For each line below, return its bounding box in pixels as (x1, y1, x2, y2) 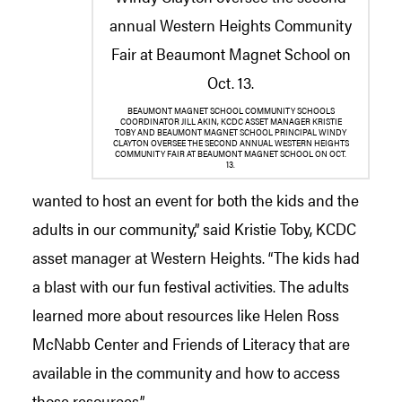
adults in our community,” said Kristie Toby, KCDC (32, 216, 356, 240)
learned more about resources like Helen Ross (32, 302, 339, 326)
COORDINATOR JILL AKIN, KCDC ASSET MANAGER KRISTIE (119, 115, 342, 128)
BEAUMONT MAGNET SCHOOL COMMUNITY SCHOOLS (127, 104, 335, 118)
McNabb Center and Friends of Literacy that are (32, 331, 350, 354)
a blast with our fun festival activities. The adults (32, 274, 349, 297)
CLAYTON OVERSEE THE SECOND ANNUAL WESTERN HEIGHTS (112, 136, 349, 150)
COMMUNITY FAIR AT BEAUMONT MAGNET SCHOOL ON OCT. (115, 147, 346, 161)
